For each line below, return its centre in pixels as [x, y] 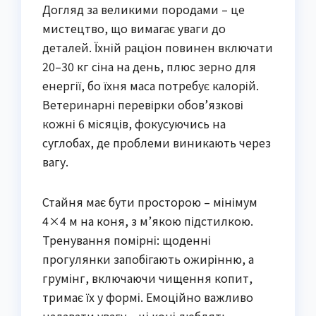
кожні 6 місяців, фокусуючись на [134, 124]
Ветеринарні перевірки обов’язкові [143, 105]
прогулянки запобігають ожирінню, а [148, 259]
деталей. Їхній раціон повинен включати [158, 48]
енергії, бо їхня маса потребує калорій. [151, 86]
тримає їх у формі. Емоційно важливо [148, 297]
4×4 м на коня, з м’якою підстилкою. [148, 221]
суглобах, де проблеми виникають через [157, 143]
